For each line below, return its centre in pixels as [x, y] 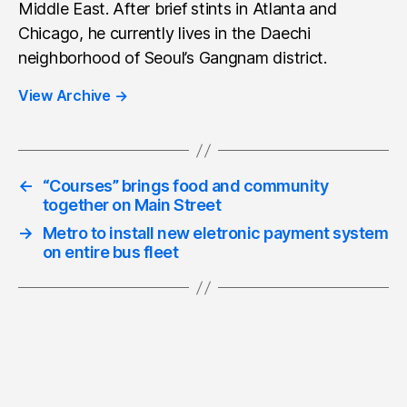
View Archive [66, 95]
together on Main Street [132, 205]
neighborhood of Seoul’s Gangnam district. [173, 58]
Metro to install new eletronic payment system [215, 233]
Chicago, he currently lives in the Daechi [164, 33]
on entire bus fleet [110, 252]
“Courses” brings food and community [185, 186]
